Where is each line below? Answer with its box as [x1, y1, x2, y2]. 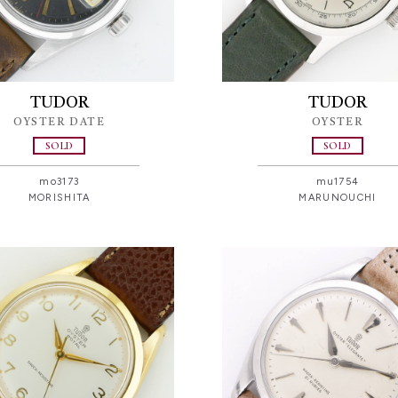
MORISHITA [28, 192, 91, 204]
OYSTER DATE [13, 116, 106, 128]
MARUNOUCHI [298, 192, 377, 204]
